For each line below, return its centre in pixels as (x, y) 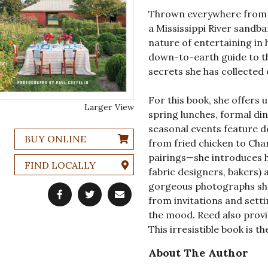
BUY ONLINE (55, 139)
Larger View (109, 107)
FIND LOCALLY (60, 165)
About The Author (198, 253)
